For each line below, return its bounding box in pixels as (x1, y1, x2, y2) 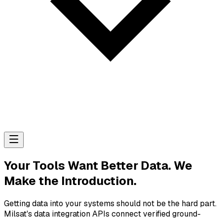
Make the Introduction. (4, 173, 137, 188)
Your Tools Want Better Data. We (4, 157, 192, 173)
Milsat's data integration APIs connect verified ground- (4, 208, 201, 219)
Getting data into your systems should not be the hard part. (4, 198, 217, 209)
